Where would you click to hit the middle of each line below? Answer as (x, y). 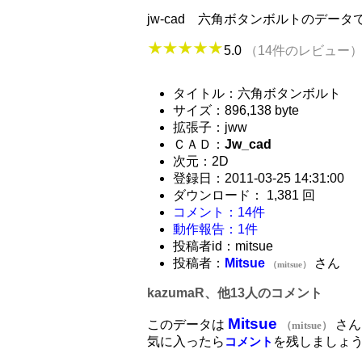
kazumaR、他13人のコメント (235, 293)
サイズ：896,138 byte (236, 110)
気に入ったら (186, 341)
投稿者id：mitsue (223, 246)
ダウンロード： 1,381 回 (244, 195)
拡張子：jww (210, 127)
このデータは (187, 324)
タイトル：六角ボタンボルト (257, 93)
